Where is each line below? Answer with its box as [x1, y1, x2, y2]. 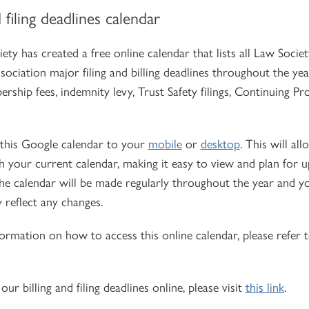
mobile [148, 134, 182, 152]
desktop [200, 134, 240, 152]
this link [245, 277, 284, 295]
